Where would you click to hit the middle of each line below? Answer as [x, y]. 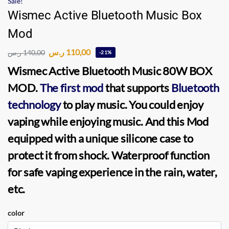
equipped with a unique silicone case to [100, 138]
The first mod [72, 87]
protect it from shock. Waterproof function [109, 155]
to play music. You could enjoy [132, 104]
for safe [27, 172]
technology [34, 104]
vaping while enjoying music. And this [97, 121]
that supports [137, 87]
